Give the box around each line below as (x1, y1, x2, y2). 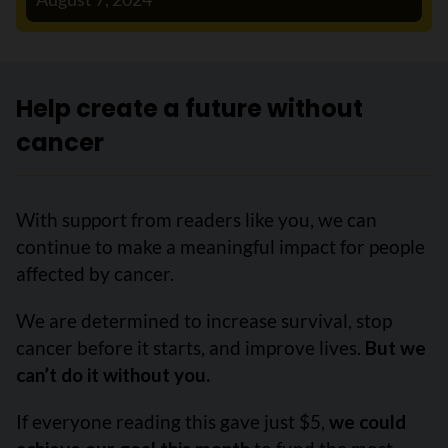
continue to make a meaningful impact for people (16, 234, 425, 258)
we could (329, 409, 406, 433)
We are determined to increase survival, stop (16, 308, 392, 332)
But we (365, 335, 426, 359)
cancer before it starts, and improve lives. (16, 335, 365, 359)
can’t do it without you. (16, 362, 210, 386)
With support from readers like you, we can (16, 207, 377, 231)
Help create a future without (16, 91, 363, 125)
